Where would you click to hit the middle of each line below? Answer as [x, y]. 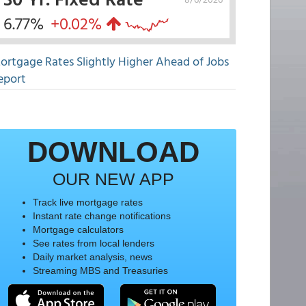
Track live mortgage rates [87, 202]
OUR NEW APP [113, 179]
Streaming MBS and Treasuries [100, 270]
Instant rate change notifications [101, 216]
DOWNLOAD [113, 152]
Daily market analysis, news [92, 257]
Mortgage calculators [78, 229]
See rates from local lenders [93, 243]
